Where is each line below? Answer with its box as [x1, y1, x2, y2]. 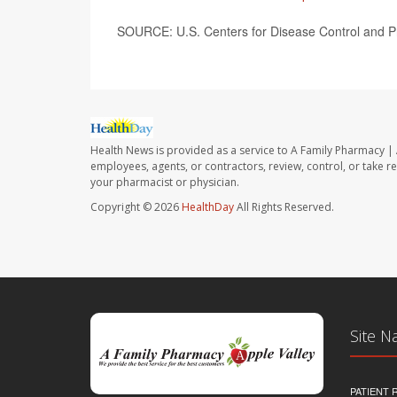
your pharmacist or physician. [90, 175, 239, 191]
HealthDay [182, 199, 234, 215]
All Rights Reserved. [234, 199, 334, 215]
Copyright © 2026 [90, 199, 182, 215]
